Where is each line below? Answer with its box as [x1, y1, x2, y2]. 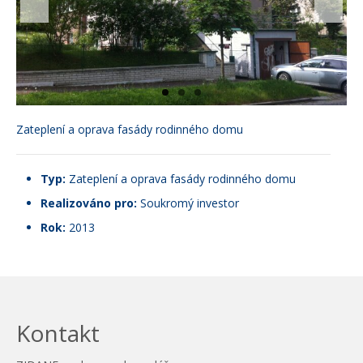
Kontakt [16, 318, 100, 349]
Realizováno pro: [41, 195, 137, 211]
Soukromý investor [137, 195, 239, 211]
